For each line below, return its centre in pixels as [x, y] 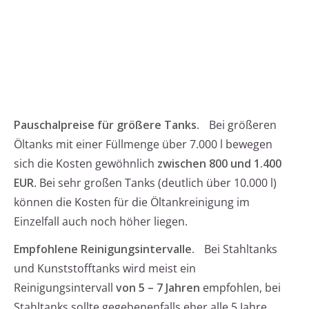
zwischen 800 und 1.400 [219, 164]
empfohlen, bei [240, 288]
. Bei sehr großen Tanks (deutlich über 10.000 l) [155, 183]
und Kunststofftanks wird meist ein [105, 269]
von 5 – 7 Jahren [158, 288]
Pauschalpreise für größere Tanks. [107, 125]
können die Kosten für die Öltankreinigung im [132, 202]
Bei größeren [241, 125]
